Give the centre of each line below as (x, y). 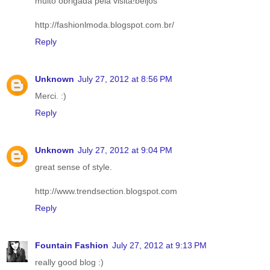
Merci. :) (51, 96)
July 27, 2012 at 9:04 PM (125, 150)
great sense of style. (74, 167)
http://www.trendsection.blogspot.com (106, 191)
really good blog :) (69, 262)
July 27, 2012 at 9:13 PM (159, 245)
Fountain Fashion (72, 245)
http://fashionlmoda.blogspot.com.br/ (105, 24)
